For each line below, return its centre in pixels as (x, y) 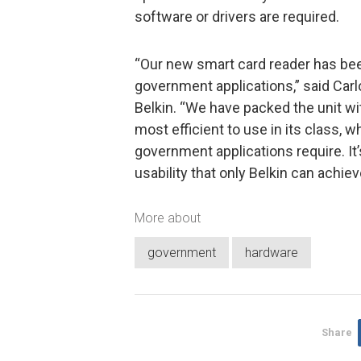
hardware (272, 253)
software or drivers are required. (237, 16)
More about (168, 218)
